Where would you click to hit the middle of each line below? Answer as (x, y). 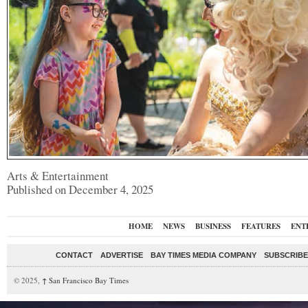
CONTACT (74, 255)
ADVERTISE (122, 255)
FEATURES (261, 226)
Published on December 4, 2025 (80, 189)
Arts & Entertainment (58, 175)
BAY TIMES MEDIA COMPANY (203, 255)
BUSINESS (213, 226)
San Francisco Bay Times (88, 280)
